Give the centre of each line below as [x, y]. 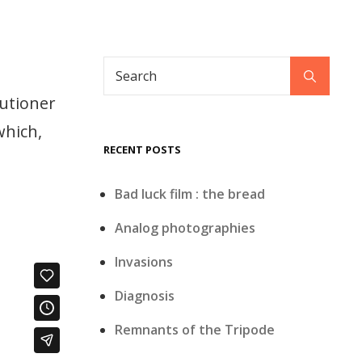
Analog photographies [185, 228]
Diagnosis [145, 296]
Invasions [144, 262]
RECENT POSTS [142, 149]
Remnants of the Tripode [195, 330]
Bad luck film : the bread [190, 194]
